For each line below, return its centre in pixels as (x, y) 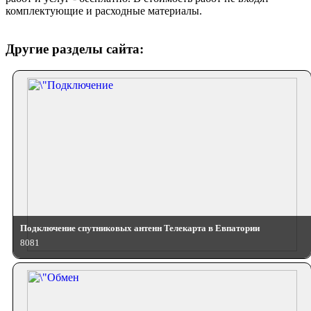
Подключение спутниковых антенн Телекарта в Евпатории (140, 228)
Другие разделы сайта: (75, 49)
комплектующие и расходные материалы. (104, 11)
